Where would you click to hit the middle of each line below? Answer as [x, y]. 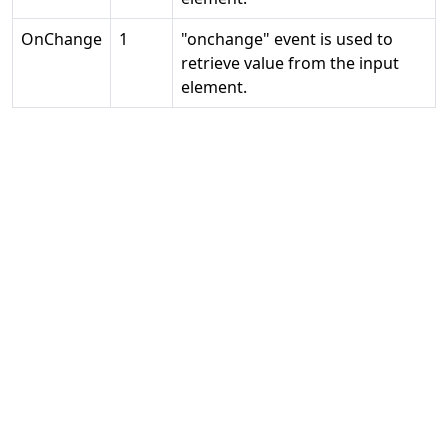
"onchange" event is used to [287, 39]
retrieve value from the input [290, 63]
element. [214, 87]
